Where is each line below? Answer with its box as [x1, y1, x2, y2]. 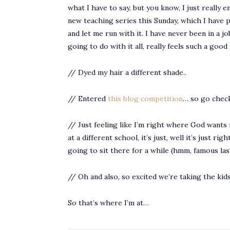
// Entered [68, 93, 108, 103]
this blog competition [108, 93, 183, 103]
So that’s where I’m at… [68, 198, 149, 207]
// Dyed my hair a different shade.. [68, 67, 186, 77]
